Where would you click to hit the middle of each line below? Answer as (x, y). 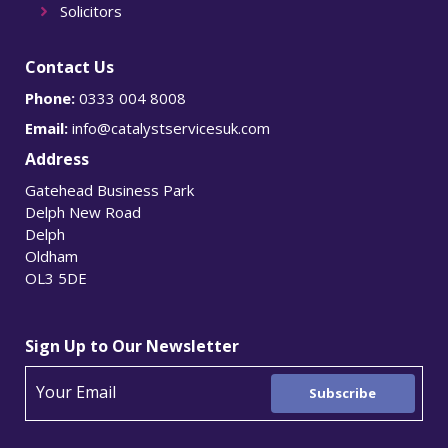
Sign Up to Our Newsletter (132, 346)
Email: (46, 128)
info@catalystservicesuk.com (171, 128)
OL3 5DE (56, 278)
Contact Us (69, 67)
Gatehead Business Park (109, 190)
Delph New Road (83, 212)
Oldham (51, 256)
